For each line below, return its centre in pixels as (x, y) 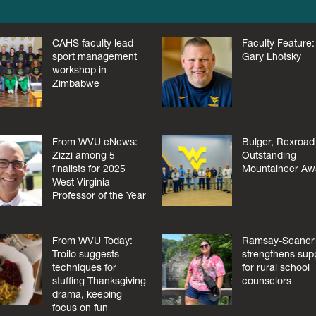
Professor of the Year (99, 196)
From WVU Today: (92, 240)
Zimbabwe (75, 84)
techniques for (84, 267)
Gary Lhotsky (272, 57)
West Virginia (81, 182)
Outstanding (269, 156)
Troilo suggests (85, 254)
